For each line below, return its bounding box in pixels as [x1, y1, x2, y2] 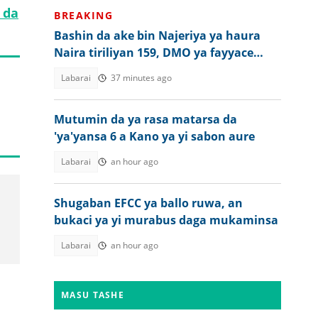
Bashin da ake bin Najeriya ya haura [54, 28, 261, 43]
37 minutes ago [111, 72, 172, 84]
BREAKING [54, 9, 113, 22]
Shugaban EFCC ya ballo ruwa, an [54, 195, 243, 211]
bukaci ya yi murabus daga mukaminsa [54, 212, 278, 228]
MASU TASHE [61, 289, 124, 301]
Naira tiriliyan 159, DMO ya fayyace [54, 45, 253, 60]
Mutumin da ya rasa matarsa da [54, 111, 237, 127]
